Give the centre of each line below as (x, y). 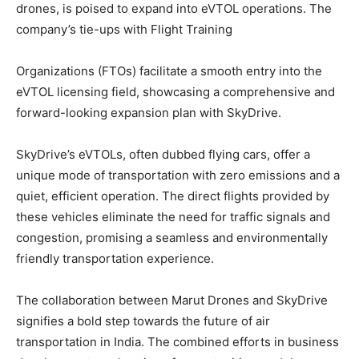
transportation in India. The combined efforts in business (177, 342)
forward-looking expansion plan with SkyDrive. (149, 113)
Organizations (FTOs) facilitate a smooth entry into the (169, 71)
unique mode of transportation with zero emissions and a (178, 175)
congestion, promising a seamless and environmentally (172, 238)
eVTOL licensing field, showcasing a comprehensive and (175, 92)
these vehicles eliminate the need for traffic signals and (173, 217)
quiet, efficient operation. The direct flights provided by (173, 196)
